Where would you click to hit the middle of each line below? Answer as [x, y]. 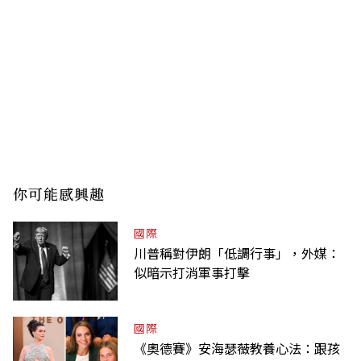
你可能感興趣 [59, 193]
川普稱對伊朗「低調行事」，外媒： [237, 253]
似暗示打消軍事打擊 [192, 272]
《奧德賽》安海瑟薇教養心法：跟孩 [237, 348]
